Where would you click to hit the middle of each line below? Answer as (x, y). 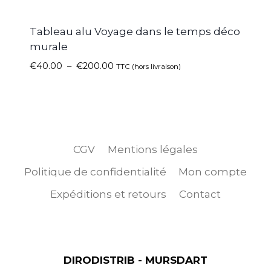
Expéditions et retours (109, 194)
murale (48, 47)
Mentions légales (152, 149)
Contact (200, 194)
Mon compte (213, 172)
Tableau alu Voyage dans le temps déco (135, 32)
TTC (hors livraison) (148, 67)
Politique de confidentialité (95, 172)
